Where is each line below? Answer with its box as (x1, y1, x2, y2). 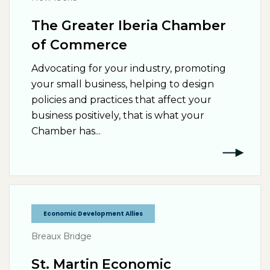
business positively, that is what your (31, 110, 204, 121)
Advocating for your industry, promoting (31, 63, 226, 74)
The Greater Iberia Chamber (31, 17, 226, 34)
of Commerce (31, 37, 127, 53)
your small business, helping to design (31, 78, 214, 90)
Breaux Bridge (31, 231, 92, 242)
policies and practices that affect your (31, 94, 212, 105)
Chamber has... (31, 125, 101, 137)
